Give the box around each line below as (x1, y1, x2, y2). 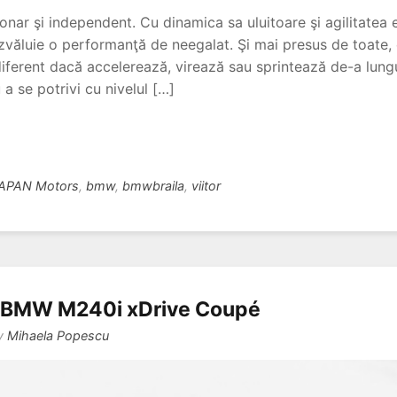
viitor (191, 178, 221, 194)
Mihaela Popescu (7, 328, 109, 344)
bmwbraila (122, 178, 184, 194)
